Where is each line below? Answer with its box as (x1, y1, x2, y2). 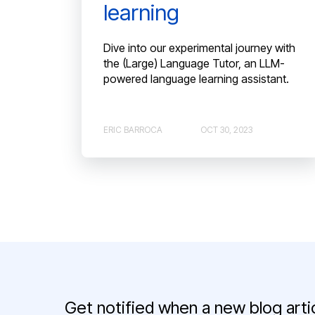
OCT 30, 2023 (200, 124, 252, 136)
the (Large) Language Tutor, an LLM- (103, 56, 285, 71)
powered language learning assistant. (103, 72, 289, 86)
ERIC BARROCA (103, 124, 162, 136)
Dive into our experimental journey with (103, 41, 295, 56)
